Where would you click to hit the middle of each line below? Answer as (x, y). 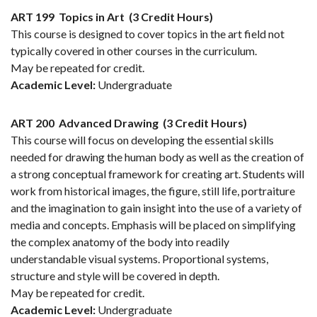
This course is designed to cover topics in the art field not (148, 34)
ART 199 (33, 17)
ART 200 (33, 123)
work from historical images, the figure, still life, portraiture (153, 191)
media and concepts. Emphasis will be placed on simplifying (153, 225)
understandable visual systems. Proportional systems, (139, 259)
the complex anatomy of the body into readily (120, 242)
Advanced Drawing (109, 123)
